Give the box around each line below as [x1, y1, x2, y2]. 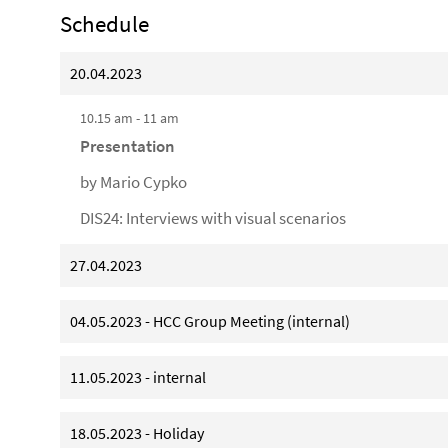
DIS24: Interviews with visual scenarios [80, 207, 346, 229]
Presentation [80, 135, 175, 157]
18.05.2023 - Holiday [70, 423, 204, 443]
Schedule [60, 9, 149, 38]
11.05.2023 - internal [70, 367, 206, 387]
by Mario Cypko [80, 171, 187, 193]
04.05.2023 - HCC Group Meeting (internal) [70, 311, 350, 331]
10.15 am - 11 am [80, 109, 179, 127]
